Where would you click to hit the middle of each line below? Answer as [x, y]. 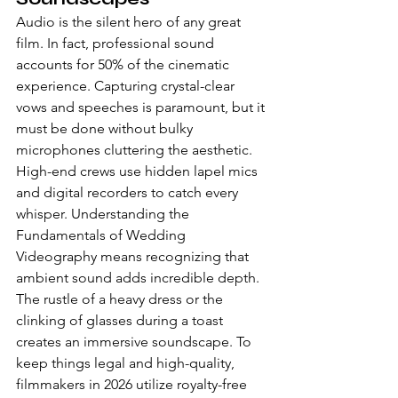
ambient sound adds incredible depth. [139, 278]
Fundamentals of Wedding [103, 235]
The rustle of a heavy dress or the [121, 299]
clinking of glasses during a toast [121, 320]
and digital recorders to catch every [129, 192]
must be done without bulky [106, 128]
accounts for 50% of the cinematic [124, 64]
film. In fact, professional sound [117, 43]
